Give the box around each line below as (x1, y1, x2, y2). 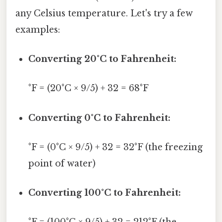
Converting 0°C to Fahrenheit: (28, 112, 171, 123)
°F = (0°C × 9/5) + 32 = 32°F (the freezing (28, 141, 203, 153)
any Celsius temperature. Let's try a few (15, 7, 193, 19)
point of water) (28, 158, 96, 169)
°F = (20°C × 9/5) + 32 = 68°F (28, 83, 149, 94)
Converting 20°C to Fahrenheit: (28, 54, 177, 65)
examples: (15, 24, 60, 35)
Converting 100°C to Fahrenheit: (28, 187, 181, 199)
